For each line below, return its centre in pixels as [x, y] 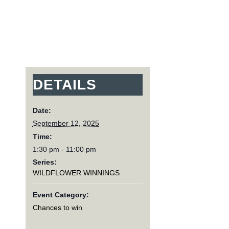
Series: [44, 162]
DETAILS [64, 84]
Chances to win [57, 207]
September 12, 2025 [66, 123]
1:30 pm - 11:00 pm [64, 149]
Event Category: [61, 194]
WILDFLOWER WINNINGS [76, 173]
